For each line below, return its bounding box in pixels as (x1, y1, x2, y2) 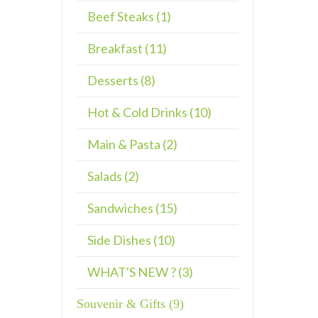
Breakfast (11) (87, 40, 167, 56)
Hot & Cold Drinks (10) (87, 104, 212, 120)
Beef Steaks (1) (87, 9, 171, 24)
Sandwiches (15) (87, 200, 177, 216)
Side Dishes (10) (87, 232, 175, 248)
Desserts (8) (87, 72, 155, 88)
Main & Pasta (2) (87, 136, 177, 152)
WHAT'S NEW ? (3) (87, 264, 193, 280)
